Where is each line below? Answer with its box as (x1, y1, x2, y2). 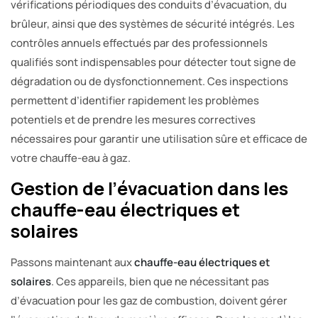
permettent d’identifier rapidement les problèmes (11, 93, 259, 109)
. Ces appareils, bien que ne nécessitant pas (51, 274, 269, 290)
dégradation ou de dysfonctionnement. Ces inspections (11, 74, 288, 89)
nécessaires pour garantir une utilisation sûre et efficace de (11, 131, 307, 147)
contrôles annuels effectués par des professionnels (11, 35, 268, 51)
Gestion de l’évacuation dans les (11, 176, 288, 202)
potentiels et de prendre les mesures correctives (11, 112, 256, 128)
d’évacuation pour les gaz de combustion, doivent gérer (11, 293, 287, 309)
